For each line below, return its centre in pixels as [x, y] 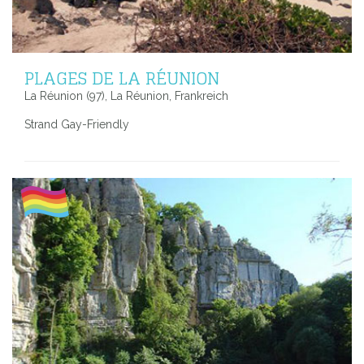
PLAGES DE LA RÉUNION [122, 78]
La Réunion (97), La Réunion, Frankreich [126, 96]
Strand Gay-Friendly [77, 125]
